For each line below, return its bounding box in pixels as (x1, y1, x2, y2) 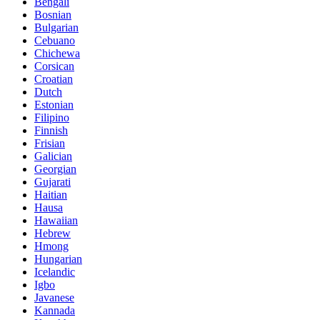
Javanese (34, 291, 74, 304)
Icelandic (34, 266, 75, 279)
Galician (34, 150, 72, 163)
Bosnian (34, 9, 71, 21)
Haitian (34, 189, 67, 201)
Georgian (34, 163, 76, 176)
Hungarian (34, 253, 82, 266)
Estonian (34, 99, 74, 111)
